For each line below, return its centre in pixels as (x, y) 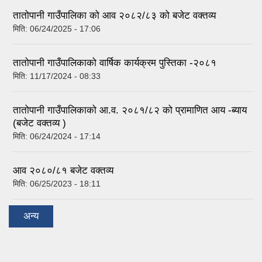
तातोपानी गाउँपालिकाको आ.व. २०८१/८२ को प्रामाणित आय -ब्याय (130, 110)
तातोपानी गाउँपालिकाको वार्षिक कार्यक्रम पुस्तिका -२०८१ (115, 63)
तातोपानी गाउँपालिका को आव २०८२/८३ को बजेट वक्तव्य (114, 15)
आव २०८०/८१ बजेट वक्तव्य (63, 170)
